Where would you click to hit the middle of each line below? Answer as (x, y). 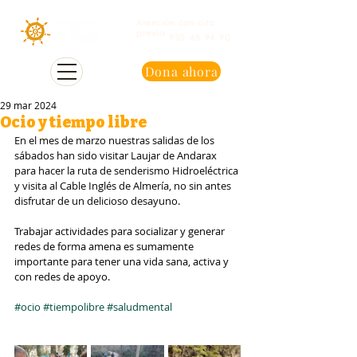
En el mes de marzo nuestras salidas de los (116, 140)
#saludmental (139, 307)
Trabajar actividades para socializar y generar (121, 231)
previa (151, 33)
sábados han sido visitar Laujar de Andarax (117, 155)
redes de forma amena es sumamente (105, 246)
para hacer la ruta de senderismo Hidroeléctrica (127, 171)
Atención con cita (176, 23)
